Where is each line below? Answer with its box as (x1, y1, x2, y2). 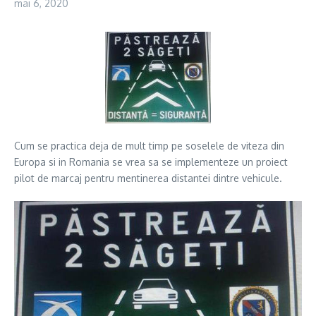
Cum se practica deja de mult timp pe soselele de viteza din (14, 140, 284, 152)
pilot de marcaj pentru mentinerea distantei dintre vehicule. (14, 172, 282, 184)
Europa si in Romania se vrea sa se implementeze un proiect (14, 156, 288, 168)
